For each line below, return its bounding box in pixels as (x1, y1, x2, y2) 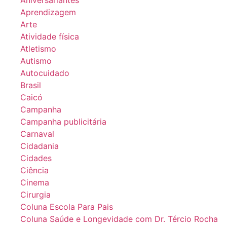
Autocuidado (20, 67, 69, 78)
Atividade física (20, 31, 79, 42)
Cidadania (20, 140, 59, 151)
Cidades (20, 153, 52, 163)
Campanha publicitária (20, 116, 106, 127)
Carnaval (20, 128, 54, 139)
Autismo (20, 55, 52, 66)
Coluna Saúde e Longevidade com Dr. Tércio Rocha (20, 213, 218, 224)
